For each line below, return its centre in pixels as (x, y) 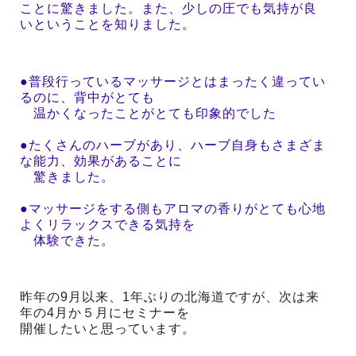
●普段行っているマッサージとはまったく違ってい (173, 81)
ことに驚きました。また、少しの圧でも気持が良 (168, 9)
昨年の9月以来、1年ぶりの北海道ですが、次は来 (170, 297)
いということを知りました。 (108, 25)
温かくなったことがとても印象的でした (148, 113)
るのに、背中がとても (87, 97)
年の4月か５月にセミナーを (105, 313)
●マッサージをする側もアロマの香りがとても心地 (173, 208)
